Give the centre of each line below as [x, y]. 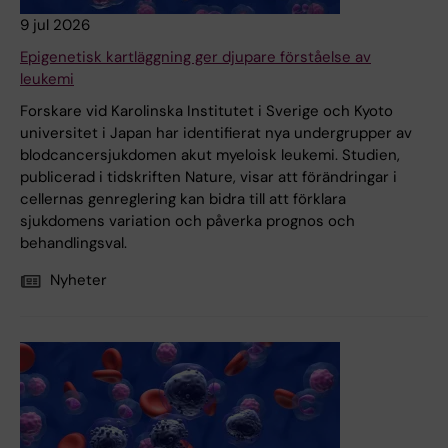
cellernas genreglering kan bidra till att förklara [183, 199]
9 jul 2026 [55, 25]
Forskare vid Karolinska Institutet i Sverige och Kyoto [206, 111]
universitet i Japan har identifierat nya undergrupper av [216, 133]
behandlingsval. [73, 243]
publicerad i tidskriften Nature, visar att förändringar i [208, 177]
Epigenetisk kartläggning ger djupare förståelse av [195, 57]
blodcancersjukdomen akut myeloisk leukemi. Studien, [210, 155]
